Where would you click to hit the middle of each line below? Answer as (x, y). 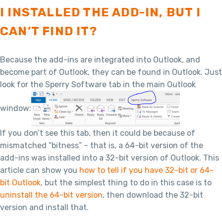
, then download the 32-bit (153, 195)
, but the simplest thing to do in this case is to (126, 183)
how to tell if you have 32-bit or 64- (146, 170)
